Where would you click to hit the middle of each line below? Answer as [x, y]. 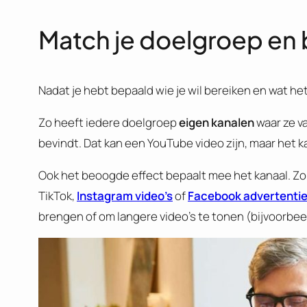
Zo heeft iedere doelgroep [109, 122]
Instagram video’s [125, 195]
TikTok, [58, 195]
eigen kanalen [217, 122]
